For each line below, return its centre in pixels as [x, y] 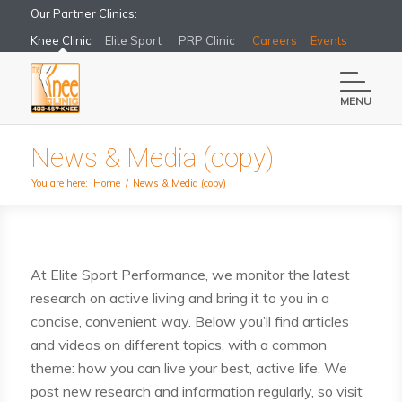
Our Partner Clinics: [83, 13]
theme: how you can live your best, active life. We [188, 367]
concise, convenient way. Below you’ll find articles [189, 321]
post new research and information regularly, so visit [196, 391]
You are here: [59, 183]
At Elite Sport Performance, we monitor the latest [190, 274]
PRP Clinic [206, 40]
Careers [274, 40]
